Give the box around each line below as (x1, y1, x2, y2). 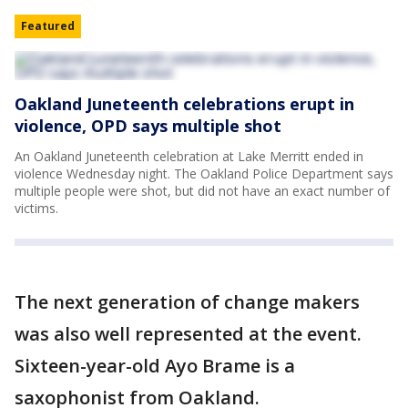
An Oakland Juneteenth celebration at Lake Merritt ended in (15, 148, 363, 165)
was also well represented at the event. (15, 321, 362, 346)
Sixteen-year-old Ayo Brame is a (15, 353, 295, 378)
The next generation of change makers (15, 290, 360, 314)
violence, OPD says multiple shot (15, 115, 281, 137)
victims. (15, 199, 62, 217)
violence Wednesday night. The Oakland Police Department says (15, 165, 393, 182)
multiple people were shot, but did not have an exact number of (15, 182, 390, 199)
